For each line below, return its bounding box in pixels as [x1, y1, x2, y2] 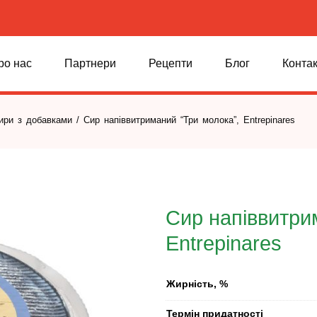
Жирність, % [166, 277, 228, 289]
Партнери [64, 57, 117, 70]
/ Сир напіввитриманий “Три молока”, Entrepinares [72, 114, 295, 125]
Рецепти [149, 57, 193, 70]
